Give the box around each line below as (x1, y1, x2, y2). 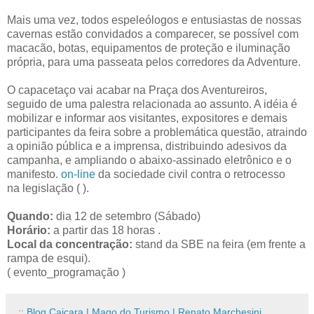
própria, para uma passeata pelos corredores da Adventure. (7, 55, 301, 68)
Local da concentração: (7, 238, 132, 250)
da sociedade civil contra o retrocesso (95, 168, 285, 180)
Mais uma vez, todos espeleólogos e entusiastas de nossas (7, 13, 301, 26)
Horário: (7, 224, 50, 236)
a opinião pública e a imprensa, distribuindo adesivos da (7, 139, 287, 152)
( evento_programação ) (7, 266, 125, 278)
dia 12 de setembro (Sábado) (53, 210, 200, 222)
